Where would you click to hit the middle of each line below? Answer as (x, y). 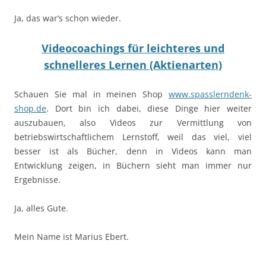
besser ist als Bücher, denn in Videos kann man (133, 151)
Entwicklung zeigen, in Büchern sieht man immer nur (133, 166)
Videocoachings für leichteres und (133, 48)
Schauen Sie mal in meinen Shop (91, 94)
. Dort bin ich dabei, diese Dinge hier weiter (149, 109)
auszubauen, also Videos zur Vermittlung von (133, 123)
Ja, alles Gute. (41, 208)
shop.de (30, 109)
